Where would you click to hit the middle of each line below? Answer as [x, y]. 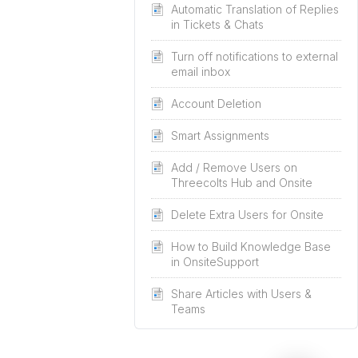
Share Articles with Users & [241, 294]
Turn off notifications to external [255, 56]
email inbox [201, 72]
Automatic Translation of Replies [255, 9]
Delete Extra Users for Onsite [247, 215]
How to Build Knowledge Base [251, 247]
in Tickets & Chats [217, 24]
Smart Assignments [220, 135]
